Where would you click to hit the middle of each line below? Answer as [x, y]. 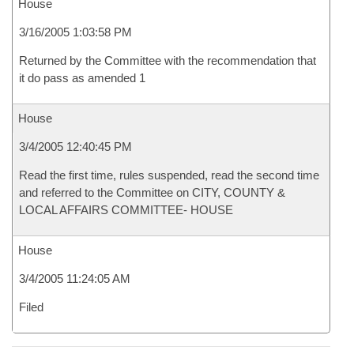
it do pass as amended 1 [82, 78]
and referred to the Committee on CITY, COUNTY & [152, 192]
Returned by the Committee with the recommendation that [168, 60]
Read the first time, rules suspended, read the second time [169, 175]
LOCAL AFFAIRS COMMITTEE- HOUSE [126, 210]
